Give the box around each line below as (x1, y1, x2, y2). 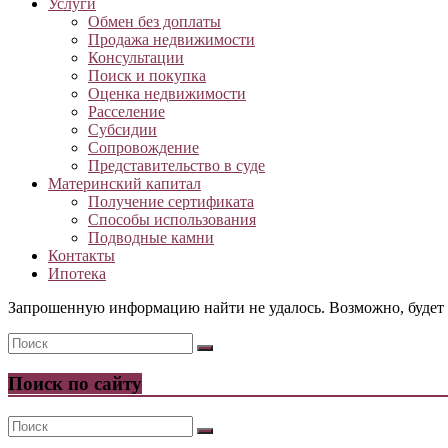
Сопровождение (88, 139, 199, 157)
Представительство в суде (88, 157, 265, 175)
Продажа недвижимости (88, 31, 255, 49)
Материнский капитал (48, 175, 201, 193)
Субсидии (88, 121, 157, 139)
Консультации (88, 49, 184, 67)
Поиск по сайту (8, 372, 142, 394)
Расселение (88, 103, 165, 121)
